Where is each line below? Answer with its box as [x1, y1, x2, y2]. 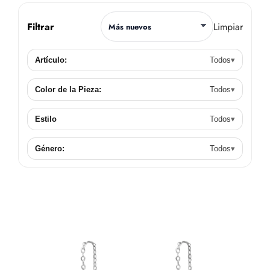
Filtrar [27, 19, 54, 34]
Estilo [34, 115, 57, 124]
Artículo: [34, 55, 67, 64]
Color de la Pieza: [34, 85, 101, 94]
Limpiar [213, 19, 243, 34]
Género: [34, 144, 64, 153]
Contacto [14, 10, 60, 22]
